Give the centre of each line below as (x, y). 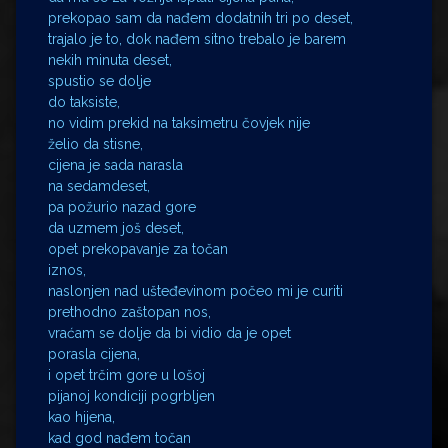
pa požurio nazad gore (122, 207)
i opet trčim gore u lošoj (126, 375)
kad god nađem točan (119, 438)
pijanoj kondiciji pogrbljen (131, 396)
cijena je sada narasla (115, 165)
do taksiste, (84, 102)
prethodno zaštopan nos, (129, 312)
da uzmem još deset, (116, 228)
